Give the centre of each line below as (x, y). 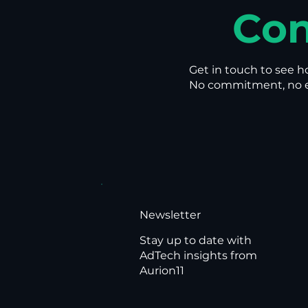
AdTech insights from (199, 256)
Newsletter (171, 214)
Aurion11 (164, 271)
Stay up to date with (196, 241)
